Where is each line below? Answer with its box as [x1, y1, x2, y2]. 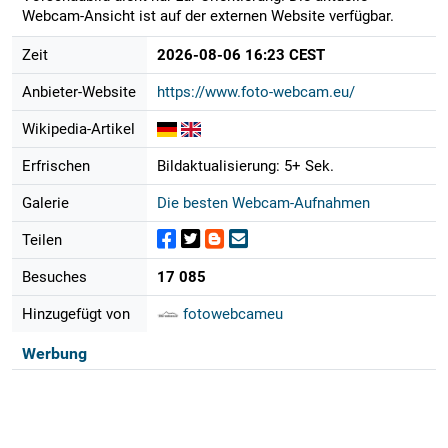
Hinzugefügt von [21, 304, 130, 323]
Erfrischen [21, 156, 90, 175]
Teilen [21, 230, 62, 249]
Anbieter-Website [21, 82, 136, 101]
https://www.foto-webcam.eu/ [156, 82, 355, 101]
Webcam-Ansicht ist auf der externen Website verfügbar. [21, 6, 394, 25]
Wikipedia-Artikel [21, 119, 135, 138]
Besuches [21, 267, 87, 286]
